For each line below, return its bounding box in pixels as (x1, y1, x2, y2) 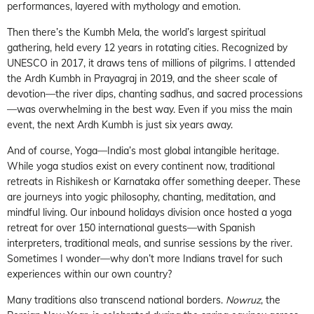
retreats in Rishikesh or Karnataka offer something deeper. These (7, 175, 301, 188)
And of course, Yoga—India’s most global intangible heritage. (7, 144, 279, 157)
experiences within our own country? (7, 267, 172, 280)
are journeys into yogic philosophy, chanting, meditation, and (7, 190, 275, 203)
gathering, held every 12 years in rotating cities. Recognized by (7, 41, 287, 54)
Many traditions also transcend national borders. (7, 293, 226, 306)
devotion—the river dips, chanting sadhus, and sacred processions (7, 87, 303, 100)
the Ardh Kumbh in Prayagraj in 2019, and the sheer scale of (7, 71, 278, 85)
